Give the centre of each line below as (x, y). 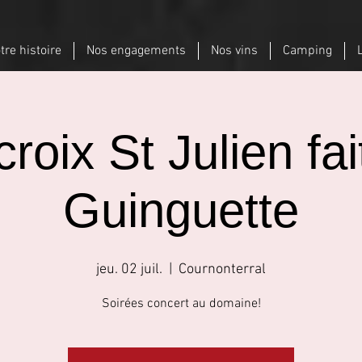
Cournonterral (222, 269)
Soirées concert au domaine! (181, 304)
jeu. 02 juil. (129, 269)
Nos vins (234, 51)
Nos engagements (136, 51)
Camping (307, 51)
